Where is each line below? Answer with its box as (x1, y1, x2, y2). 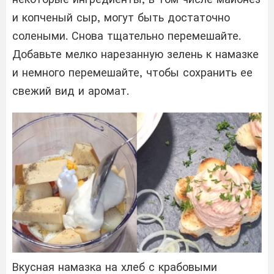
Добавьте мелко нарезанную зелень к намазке (12, 47, 259, 61)
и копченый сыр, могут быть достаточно (12, 10, 230, 24)
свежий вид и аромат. (12, 84, 129, 97)
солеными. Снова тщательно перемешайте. (12, 29, 241, 42)
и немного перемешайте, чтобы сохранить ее (12, 65, 253, 79)
